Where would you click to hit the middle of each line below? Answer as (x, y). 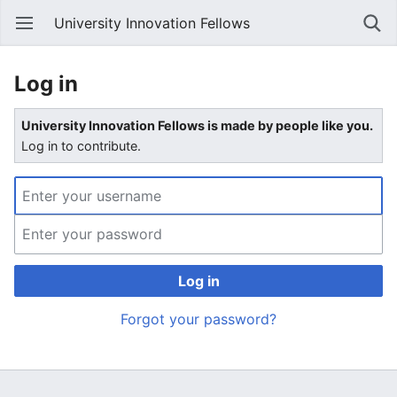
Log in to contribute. (82, 146)
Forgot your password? (198, 319)
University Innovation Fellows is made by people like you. (198, 126)
